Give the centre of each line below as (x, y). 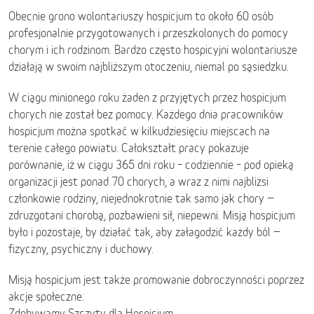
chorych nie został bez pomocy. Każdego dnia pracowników (146, 114)
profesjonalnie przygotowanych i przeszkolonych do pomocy (148, 33)
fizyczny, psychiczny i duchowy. (81, 249)
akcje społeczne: (46, 296)
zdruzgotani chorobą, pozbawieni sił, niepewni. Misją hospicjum (152, 215)
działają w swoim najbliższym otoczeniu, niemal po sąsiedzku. (149, 67)
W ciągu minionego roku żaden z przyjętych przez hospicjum (147, 97)
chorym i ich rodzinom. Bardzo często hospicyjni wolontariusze (153, 50)
